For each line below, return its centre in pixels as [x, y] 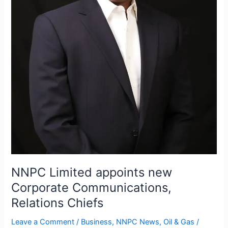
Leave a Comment [43, 222]
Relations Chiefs [58, 203]
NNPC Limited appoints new [92, 173]
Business [97, 222]
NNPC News [138, 222]
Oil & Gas [179, 222]
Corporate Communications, [92, 188]
